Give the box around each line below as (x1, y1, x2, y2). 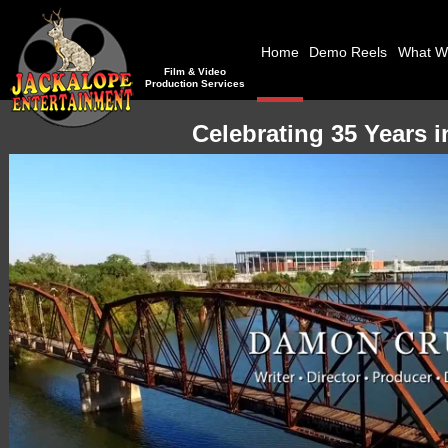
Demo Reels (309, 44, 387, 60)
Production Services (145, 78, 245, 89)
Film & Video (164, 66, 226, 77)
